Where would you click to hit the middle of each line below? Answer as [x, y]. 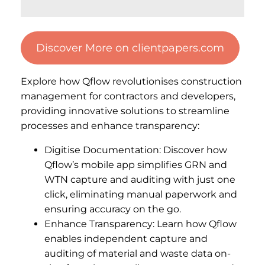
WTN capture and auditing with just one [140, 179]
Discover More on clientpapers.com [130, 48]
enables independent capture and [126, 238]
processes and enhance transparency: [110, 125]
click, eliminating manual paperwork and [141, 194]
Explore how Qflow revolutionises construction [131, 81]
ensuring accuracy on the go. [113, 209]
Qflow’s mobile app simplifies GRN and [136, 164]
